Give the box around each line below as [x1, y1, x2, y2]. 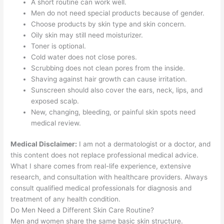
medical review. [31, 118, 81, 127]
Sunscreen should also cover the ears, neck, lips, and [31, 85, 203, 94]
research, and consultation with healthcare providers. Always [10, 173, 208, 181]
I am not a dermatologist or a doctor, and [77, 140, 211, 148]
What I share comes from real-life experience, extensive [10, 162, 191, 170]
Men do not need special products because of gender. [31, 8, 205, 17]
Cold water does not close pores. [31, 52, 137, 61]
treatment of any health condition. [10, 195, 121, 203]
